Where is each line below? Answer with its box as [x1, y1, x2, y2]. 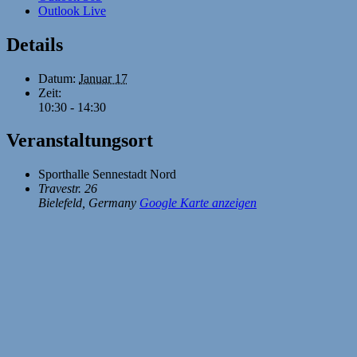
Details [6, 33, 63, 55]
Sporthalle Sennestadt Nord [38, 167, 176, 182]
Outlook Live [38, 3, 106, 18]
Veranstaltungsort [6, 130, 153, 151]
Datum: [38, 71, 76, 85]
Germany [88, 196, 136, 210]
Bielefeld [38, 196, 82, 210]
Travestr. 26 [38, 182, 97, 196]
